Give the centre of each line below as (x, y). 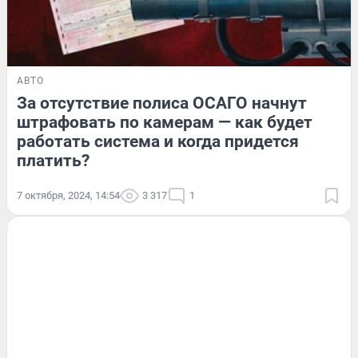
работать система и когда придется (158, 141)
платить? (53, 160)
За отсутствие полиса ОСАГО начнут (162, 103)
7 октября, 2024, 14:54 (68, 195)
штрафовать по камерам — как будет (165, 122)
